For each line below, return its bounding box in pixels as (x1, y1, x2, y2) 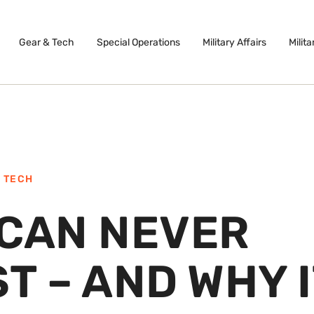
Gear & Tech (18, 36, 74, 48)
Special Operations (96, 36, 180, 48)
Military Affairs (202, 36, 266, 48)
